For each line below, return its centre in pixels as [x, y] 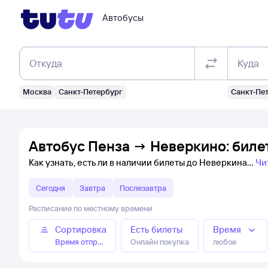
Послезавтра [143, 188]
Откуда [46, 63]
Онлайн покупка [160, 242]
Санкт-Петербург [91, 92]
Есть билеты [156, 229]
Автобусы [123, 18]
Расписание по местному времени [91, 208]
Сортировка [81, 229]
